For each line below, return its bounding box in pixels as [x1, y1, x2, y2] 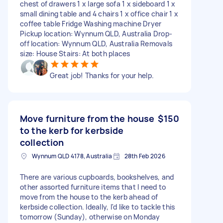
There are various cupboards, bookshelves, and [20, 172, 174, 182]
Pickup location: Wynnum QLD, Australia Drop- [20, 28, 172, 38]
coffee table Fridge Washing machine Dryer [20, 18, 162, 28]
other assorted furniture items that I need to [20, 182, 166, 192]
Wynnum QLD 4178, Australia [32, 151, 112, 160]
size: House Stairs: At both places [20, 48, 130, 58]
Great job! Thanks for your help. [50, 70, 154, 80]
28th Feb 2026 [124, 151, 165, 160]
